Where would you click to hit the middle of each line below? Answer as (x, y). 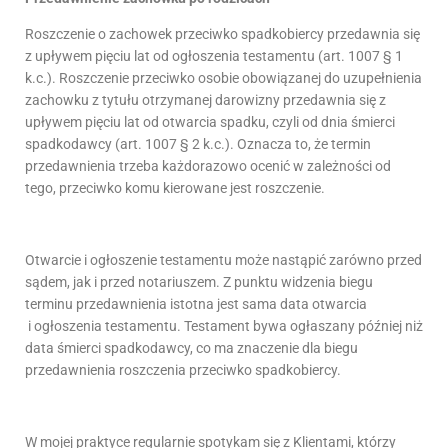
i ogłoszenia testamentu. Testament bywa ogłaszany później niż (224, 325)
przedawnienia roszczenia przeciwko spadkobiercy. (183, 369)
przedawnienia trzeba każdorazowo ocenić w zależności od (208, 165)
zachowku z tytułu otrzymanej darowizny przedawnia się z (205, 99)
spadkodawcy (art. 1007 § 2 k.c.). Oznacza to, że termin (198, 143)
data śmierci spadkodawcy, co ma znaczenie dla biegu (191, 347)
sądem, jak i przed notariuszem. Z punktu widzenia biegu (199, 281)
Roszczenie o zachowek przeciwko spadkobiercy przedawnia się (222, 33)
